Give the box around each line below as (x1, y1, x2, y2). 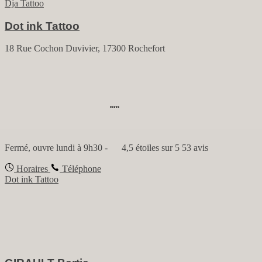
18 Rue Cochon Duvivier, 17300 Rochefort (5, 43, 165, 54)
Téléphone (60, 164, 101, 174)
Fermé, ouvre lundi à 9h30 (5, 143, 102, 153)
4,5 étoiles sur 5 (119, 143, 180, 153)
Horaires (14, 164, 48, 174)
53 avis (182, 143, 208, 153)
